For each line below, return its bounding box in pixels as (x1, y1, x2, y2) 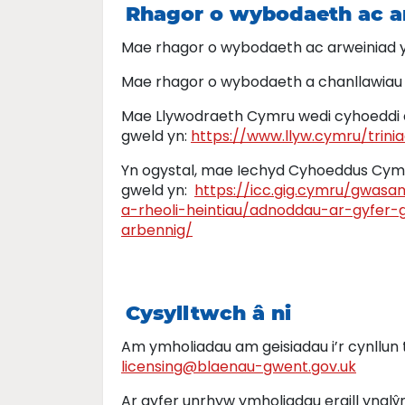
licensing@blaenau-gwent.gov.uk (121, 356, 356, 377)
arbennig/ (121, 220, 193, 240)
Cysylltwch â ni (126, 301, 291, 325)
